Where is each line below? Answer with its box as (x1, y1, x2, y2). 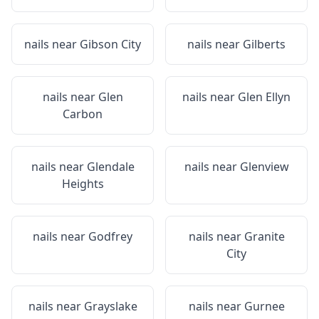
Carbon (63, 106, 103, 122)
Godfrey (88, 229, 132, 244)
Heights (61, 176, 104, 192)
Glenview (239, 159, 289, 174)
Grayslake (83, 298, 137, 314)
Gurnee (244, 298, 285, 314)
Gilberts (243, 36, 286, 52)
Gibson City (80, 36, 141, 52)
